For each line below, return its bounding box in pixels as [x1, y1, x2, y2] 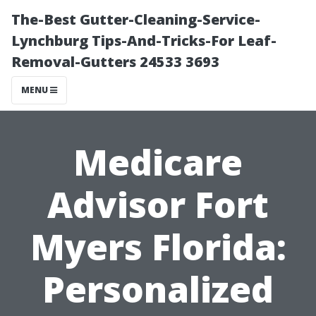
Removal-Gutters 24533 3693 [11, 52, 219, 71]
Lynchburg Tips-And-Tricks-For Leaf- [11, 31, 276, 50]
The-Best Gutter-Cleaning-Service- [11, 10, 260, 29]
